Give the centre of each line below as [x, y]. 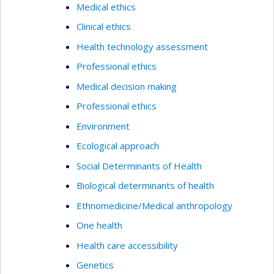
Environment [103, 126]
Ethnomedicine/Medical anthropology [154, 205]
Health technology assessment [142, 46]
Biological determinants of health [145, 185]
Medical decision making [127, 86]
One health [99, 225]
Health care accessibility [127, 245]
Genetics [95, 265]
